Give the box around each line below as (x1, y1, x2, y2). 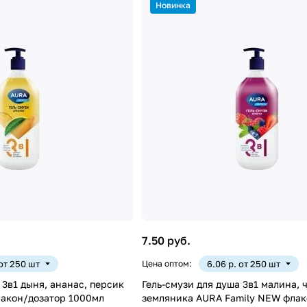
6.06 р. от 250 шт (206, 258, 280, 269)
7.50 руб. (141, 233, 191, 247)
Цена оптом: (141, 258, 192, 269)
